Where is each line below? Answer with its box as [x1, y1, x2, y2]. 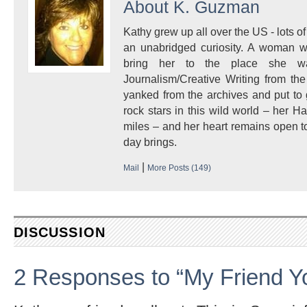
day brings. [123, 135, 177, 148]
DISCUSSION [14, 225, 106, 241]
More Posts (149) [147, 162, 211, 173]
